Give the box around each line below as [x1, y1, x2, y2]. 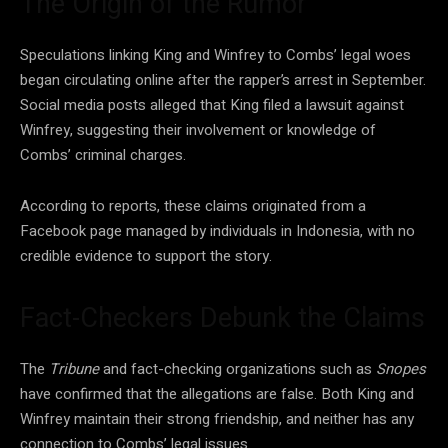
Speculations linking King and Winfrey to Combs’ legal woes [20, 43, 411, 66]
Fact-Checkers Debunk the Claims [20, 301, 425, 334]
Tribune [49, 357, 99, 380]
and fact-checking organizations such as [99, 357, 376, 380]
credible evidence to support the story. [20, 244, 272, 267]
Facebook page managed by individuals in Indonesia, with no [20, 219, 415, 242]
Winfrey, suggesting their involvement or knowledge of [20, 118, 376, 141]
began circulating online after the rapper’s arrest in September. [20, 68, 426, 91]
